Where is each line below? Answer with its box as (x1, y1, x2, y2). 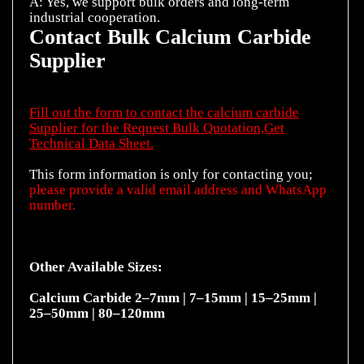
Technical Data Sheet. (29, 135, 154, 151)
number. (29, 197, 76, 213)
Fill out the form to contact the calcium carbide (29, 104, 299, 120)
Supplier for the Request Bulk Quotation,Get (29, 119, 284, 136)
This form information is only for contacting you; (29, 166, 313, 182)
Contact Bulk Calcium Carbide (29, 24, 311, 49)
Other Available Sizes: (29, 258, 162, 275)
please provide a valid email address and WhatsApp (29, 181, 327, 197)
